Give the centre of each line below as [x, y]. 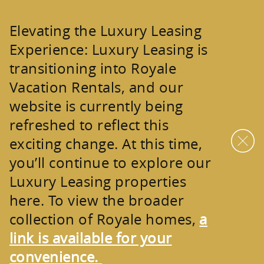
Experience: [51, 49]
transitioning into [70, 68]
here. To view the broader [97, 200]
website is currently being [96, 106]
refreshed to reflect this [89, 125]
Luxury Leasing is [150, 49]
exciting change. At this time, [106, 144]
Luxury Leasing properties [98, 181]
